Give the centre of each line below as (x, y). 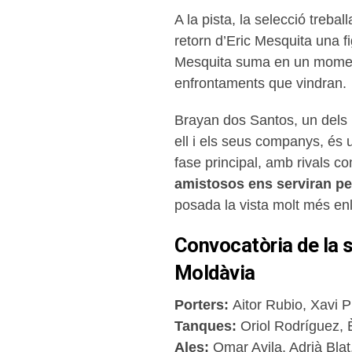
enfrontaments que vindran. (260, 83)
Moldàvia (215, 273)
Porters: (202, 305)
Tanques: (205, 326)
